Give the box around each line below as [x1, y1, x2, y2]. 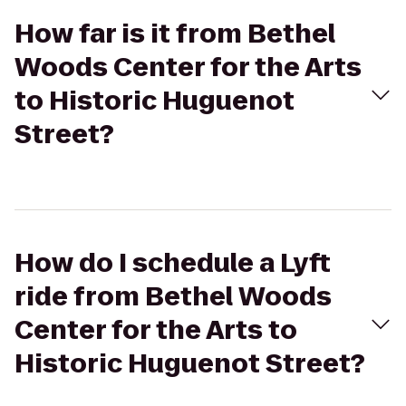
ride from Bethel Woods [14, 279, 332, 314]
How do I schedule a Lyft [14, 246, 331, 281]
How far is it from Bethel [14, 16, 335, 52]
